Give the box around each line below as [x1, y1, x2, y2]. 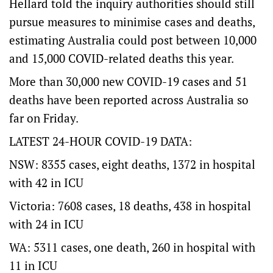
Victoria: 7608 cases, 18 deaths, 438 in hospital [9, 198, 251, 213]
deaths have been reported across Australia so [9, 92, 249, 107]
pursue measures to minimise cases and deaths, [9, 14, 255, 29]
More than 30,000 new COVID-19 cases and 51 [9, 74, 247, 89]
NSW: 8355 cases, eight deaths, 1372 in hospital [9, 157, 255, 172]
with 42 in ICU [9, 175, 83, 190]
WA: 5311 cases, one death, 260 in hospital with [9, 239, 255, 255]
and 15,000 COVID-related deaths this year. [9, 51, 234, 66]
